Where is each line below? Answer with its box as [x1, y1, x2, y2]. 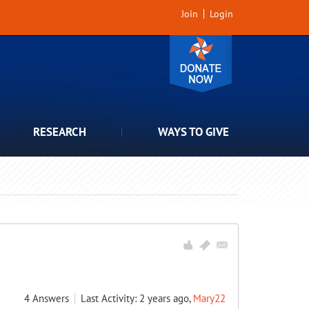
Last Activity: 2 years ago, [81, 292, 193, 305]
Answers [32, 292, 69, 305]
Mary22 [193, 292, 226, 305]
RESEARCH [33, 124, 86, 139]
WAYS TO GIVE [158, 124, 229, 139]
